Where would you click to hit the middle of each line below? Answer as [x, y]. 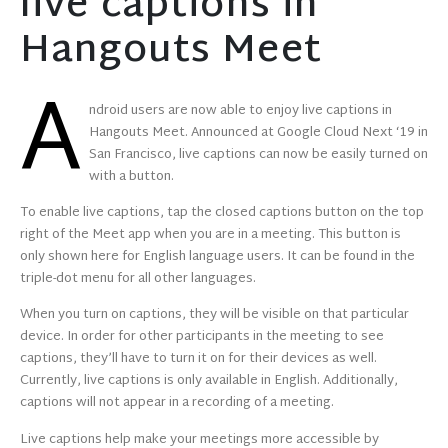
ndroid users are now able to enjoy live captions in [240, 110]
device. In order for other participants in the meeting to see [202, 337]
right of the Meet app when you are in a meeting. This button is [210, 235]
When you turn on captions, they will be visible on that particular [214, 315]
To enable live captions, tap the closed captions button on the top [222, 213]
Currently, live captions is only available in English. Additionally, [209, 381]
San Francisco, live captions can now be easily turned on [258, 154]
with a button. [133, 176]
